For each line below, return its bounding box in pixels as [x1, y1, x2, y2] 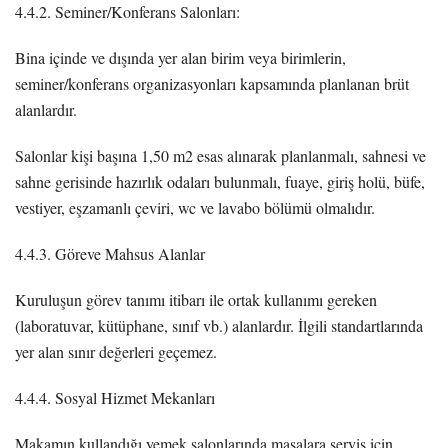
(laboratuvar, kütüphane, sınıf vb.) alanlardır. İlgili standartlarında [15, 314, 423, 336]
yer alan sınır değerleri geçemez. [15, 340, 217, 362]
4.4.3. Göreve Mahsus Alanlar [15, 242, 205, 264]
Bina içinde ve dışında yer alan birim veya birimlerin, [15, 46, 346, 68]
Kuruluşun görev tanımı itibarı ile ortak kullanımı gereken [15, 288, 377, 310]
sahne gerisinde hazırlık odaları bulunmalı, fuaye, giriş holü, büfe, [15, 170, 425, 192]
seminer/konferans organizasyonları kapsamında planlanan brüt [15, 72, 409, 94]
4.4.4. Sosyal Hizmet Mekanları [15, 386, 215, 408]
